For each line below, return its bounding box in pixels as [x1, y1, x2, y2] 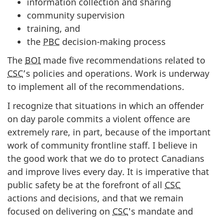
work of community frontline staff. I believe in [7, 139, 197, 151]
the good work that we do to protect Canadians [7, 152, 204, 164]
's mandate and [128, 205, 193, 217]
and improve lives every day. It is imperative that [7, 165, 209, 177]
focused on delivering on [7, 205, 112, 217]
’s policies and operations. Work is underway [23, 67, 209, 79]
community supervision [27, 9, 125, 21]
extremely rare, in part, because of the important [7, 126, 211, 138]
